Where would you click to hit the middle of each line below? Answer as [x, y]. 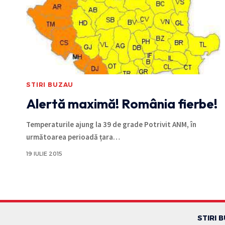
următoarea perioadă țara [70, 137]
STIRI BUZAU [50, 84]
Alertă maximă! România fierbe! [122, 103]
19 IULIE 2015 [44, 153]
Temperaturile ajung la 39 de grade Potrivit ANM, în [111, 124]
